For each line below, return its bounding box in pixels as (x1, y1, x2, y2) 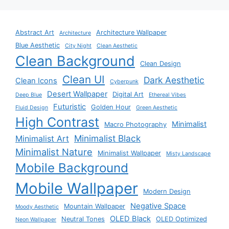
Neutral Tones (61, 215, 105, 223)
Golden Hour (91, 103, 131, 111)
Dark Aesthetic (144, 75, 204, 86)
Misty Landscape (166, 150, 211, 157)
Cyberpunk (110, 78, 139, 85)
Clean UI (62, 73, 105, 86)
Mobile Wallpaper (15, 179, 138, 198)
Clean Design (140, 60, 181, 68)
